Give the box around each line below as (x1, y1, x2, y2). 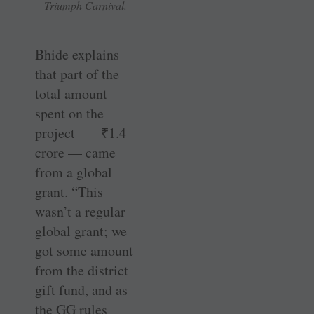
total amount (35, 84, 107, 104)
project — (35, 123, 101, 143)
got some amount (35, 241, 133, 261)
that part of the (35, 64, 119, 84)
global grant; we (35, 221, 127, 241)
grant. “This (35, 182, 103, 202)
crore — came (35, 143, 116, 163)
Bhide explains (35, 45, 119, 64)
